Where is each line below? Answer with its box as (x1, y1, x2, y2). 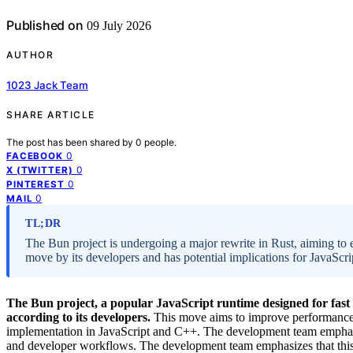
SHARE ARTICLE (6, 108, 95, 121)
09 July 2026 (83, 19, 151, 33)
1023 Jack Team (6, 78, 88, 91)
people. (144, 136, 176, 148)
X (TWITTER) (6, 164, 73, 176)
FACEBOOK (6, 150, 63, 162)
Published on (6, 17, 84, 34)
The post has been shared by (6, 136, 136, 148)
